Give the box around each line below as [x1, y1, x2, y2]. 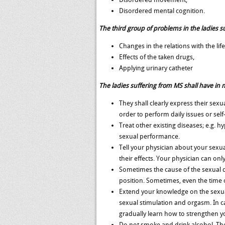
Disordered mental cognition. [119, 7, 205, 15]
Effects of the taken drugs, [119, 53, 194, 61]
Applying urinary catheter [119, 64, 193, 72]
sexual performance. [119, 133, 180, 140]
